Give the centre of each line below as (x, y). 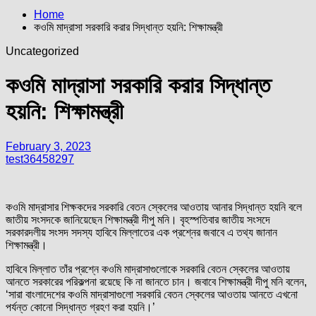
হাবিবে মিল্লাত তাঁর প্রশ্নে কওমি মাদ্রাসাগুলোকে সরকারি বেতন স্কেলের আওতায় (148, 269)
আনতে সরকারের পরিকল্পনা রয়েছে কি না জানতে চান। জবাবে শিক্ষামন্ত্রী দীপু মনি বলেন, (156, 281)
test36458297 (40, 159)
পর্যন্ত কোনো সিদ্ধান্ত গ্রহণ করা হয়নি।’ (82, 307)
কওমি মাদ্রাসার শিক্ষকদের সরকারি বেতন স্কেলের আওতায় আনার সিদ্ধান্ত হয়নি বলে (154, 207)
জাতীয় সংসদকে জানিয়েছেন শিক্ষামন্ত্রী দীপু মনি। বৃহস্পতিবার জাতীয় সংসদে (138, 219)
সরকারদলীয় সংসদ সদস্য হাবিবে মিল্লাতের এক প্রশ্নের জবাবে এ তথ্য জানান (141, 232)
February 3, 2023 (48, 146)
